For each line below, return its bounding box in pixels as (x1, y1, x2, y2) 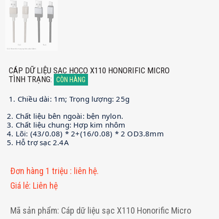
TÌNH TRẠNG (9, 74, 51, 84)
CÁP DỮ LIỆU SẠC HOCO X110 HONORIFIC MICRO (9, 65, 170, 75)
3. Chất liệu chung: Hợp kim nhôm (7, 119, 126, 130)
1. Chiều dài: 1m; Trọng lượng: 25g (9, 93, 130, 104)
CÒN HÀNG (56, 75, 86, 84)
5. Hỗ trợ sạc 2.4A (7, 137, 69, 147)
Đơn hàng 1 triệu (10, 165, 70, 176)
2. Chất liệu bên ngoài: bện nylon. (7, 110, 124, 121)
